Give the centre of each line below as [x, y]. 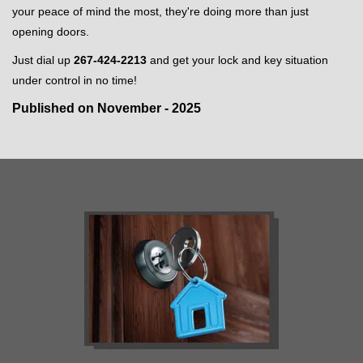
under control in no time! [75, 80]
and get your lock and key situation [237, 60]
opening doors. [52, 32]
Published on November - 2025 [107, 108]
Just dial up [43, 60]
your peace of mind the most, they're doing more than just [160, 11]
